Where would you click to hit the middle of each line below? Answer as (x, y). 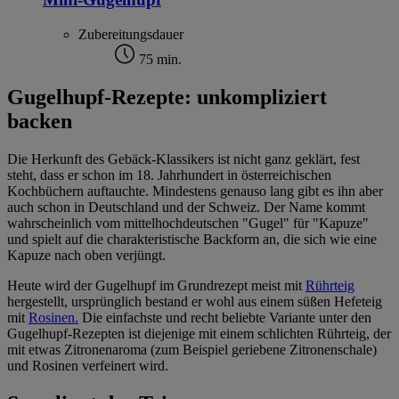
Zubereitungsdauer (131, 35)
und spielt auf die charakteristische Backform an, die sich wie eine (192, 239)
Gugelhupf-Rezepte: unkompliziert (167, 97)
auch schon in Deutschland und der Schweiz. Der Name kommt (186, 207)
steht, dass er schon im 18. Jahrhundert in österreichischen (169, 175)
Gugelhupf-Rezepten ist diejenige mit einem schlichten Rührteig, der (199, 333)
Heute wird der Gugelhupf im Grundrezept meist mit (156, 285)
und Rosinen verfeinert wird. (88, 365)
